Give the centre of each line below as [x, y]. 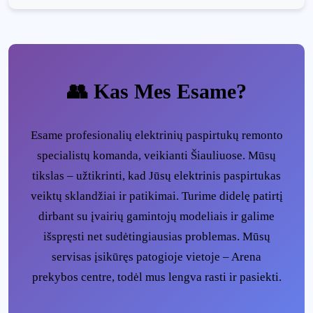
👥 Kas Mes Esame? [156, 91]
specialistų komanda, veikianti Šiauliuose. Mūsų [156, 155]
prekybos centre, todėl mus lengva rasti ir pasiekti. [156, 277]
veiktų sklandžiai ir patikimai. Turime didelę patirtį [156, 196]
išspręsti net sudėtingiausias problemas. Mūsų [156, 236]
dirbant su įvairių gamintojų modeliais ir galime [156, 216]
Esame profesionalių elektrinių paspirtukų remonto [156, 135]
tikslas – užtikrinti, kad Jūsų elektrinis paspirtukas [156, 176]
